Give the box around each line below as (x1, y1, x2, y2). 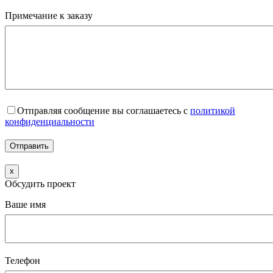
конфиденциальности (5, 116, 94, 127)
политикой (190, 105, 235, 116)
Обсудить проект (5, 178, 76, 189)
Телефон (5, 255, 40, 266)
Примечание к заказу (5, 10, 93, 21)
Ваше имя (5, 199, 46, 210)
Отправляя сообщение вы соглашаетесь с (17, 105, 190, 116)
